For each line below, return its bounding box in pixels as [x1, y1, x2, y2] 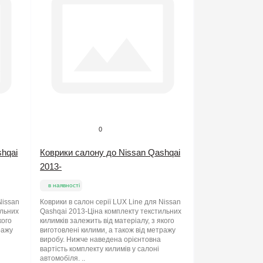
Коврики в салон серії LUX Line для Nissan [40, 198, 181, 207]
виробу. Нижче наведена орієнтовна [40, 235, 161, 244]
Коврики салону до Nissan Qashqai [40, 147, 181, 158]
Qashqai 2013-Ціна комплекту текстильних [40, 207, 182, 216]
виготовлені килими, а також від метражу [40, 226, 176, 235]
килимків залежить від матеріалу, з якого [40, 217, 175, 225]
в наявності [48, 182, 80, 189]
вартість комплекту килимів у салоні [40, 245, 160, 254]
